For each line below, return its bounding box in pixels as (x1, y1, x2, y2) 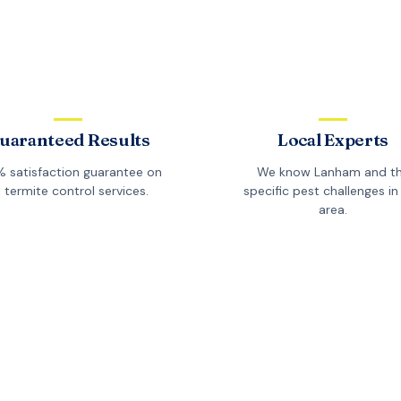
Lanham (313, 164, 361, 181)
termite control (4, 183, 95, 200)
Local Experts (277, 129, 389, 151)
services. (94, 183, 149, 200)
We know (256, 164, 314, 181)
